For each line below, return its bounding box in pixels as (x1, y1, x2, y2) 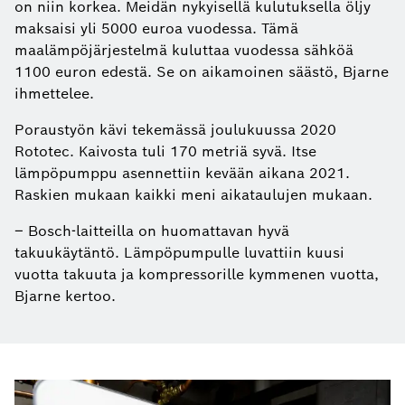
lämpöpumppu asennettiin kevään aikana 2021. (14, 163, 350, 183)
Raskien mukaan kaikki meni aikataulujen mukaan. (14, 184, 372, 204)
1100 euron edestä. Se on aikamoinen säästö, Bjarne (14, 61, 389, 81)
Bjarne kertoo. (14, 286, 116, 306)
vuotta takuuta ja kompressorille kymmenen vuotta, (14, 264, 379, 284)
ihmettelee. (14, 83, 94, 103)
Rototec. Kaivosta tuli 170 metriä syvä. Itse (14, 141, 316, 161)
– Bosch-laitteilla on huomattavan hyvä (14, 221, 289, 240)
